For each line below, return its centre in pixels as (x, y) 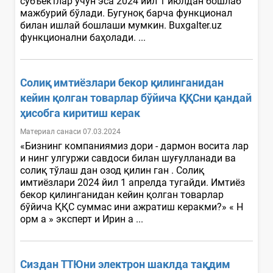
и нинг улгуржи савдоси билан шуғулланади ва (128, 158)
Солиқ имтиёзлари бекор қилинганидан (122, 82)
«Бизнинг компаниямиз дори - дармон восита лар (134, 146)
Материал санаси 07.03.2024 (70, 131)
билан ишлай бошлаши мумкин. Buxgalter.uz (121, 25)
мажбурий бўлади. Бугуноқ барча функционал (126, 13)
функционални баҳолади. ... (84, 37)
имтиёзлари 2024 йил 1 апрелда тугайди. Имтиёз (133, 182)
